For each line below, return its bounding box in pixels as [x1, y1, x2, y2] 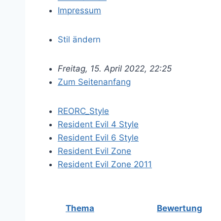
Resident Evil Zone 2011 [58, 159, 152, 169]
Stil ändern [58, 35, 101, 44]
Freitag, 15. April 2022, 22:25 [58, 64, 172, 74]
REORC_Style [58, 106, 109, 116]
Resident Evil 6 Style [58, 133, 139, 143]
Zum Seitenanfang [58, 77, 131, 87]
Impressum [58, 5, 101, 15]
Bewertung [157, 203, 202, 213]
